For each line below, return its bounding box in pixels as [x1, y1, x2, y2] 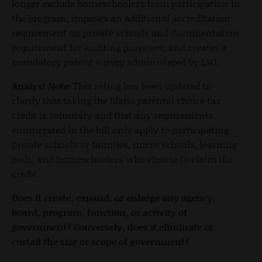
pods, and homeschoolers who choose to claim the [12, 151, 233, 166]
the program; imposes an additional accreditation [12, 11, 230, 25]
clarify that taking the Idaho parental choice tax [12, 93, 220, 107]
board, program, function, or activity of [12, 205, 187, 219]
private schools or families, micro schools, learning [12, 137, 237, 151]
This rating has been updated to [71, 78, 211, 92]
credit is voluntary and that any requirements [12, 108, 213, 122]
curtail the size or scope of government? [12, 234, 189, 248]
